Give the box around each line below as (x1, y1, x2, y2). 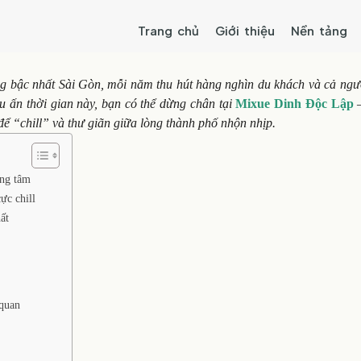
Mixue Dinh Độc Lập (235, 97, 354, 110)
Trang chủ (137, 23, 199, 38)
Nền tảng (290, 23, 347, 38)
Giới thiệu (214, 23, 275, 38)
